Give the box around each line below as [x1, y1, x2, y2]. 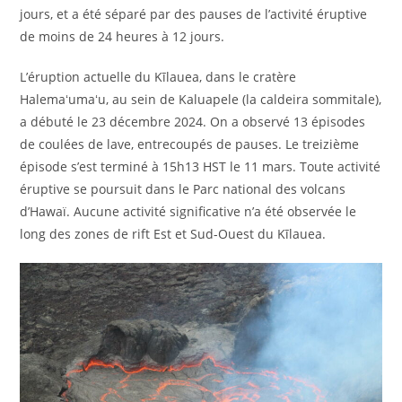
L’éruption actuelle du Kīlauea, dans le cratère [20, 67, 297, 85]
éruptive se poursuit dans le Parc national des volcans [20, 179, 346, 197]
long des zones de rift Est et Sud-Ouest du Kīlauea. [20, 224, 327, 242]
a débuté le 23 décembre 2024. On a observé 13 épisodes [20, 112, 366, 130]
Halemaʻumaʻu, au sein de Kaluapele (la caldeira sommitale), [20, 90, 382, 108]
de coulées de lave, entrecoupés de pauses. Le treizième [20, 135, 360, 153]
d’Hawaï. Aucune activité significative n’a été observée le [20, 202, 357, 220]
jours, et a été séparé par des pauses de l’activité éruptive [20, 4, 368, 22]
